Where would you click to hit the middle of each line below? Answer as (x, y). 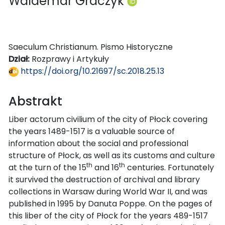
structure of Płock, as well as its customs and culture (112, 155)
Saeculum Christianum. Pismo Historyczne (91, 47)
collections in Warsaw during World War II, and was (108, 191)
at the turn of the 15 (47, 167)
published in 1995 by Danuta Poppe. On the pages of (110, 203)
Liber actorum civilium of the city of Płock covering (108, 119)
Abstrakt (35, 101)
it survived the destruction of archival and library (104, 179)
